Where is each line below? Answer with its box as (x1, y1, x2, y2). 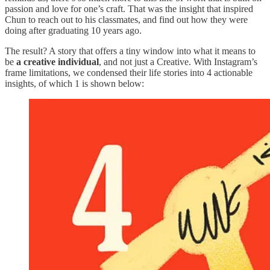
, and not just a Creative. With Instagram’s (99, 56, 257, 67)
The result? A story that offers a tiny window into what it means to (5, 45, 256, 56)
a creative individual (16, 56, 99, 67)
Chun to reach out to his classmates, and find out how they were (5, 14, 248, 25)
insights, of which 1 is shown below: (5, 78, 144, 89)
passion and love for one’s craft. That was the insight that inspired (5, 3, 253, 14)
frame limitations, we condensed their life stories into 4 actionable (5, 67, 253, 78)
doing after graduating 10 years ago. (5, 25, 142, 36)
